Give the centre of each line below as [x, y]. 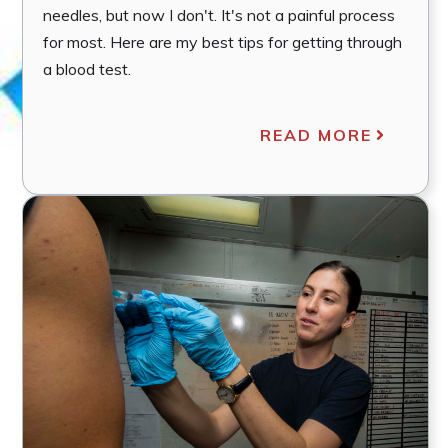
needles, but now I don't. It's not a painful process [219, 14]
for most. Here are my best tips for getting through [222, 41]
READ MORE [315, 134]
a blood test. [87, 68]
